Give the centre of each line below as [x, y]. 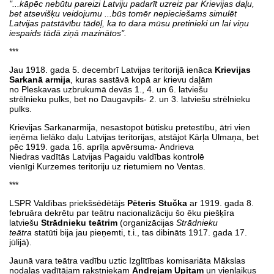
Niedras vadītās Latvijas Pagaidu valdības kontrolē [107, 156]
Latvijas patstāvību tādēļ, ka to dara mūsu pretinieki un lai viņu [129, 23]
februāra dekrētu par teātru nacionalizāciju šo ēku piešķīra [122, 213]
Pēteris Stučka [157, 203]
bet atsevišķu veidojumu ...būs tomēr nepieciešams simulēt [123, 13]
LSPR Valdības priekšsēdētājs [68, 203]
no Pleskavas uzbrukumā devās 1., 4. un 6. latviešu [109, 89]
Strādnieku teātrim [79, 222]
